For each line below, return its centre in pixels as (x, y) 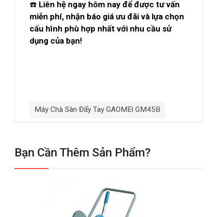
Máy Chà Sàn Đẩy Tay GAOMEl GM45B (97, 109)
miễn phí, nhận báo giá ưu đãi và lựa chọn (107, 16)
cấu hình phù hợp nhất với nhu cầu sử (101, 29)
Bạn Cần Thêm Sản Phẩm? (83, 153)
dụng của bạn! (56, 41)
